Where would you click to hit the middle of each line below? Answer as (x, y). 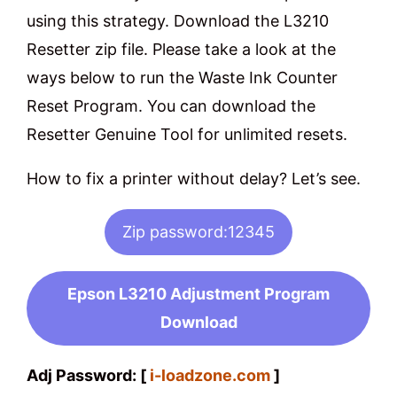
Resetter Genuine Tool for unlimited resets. (187, 134)
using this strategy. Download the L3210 (178, 21)
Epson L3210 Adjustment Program (198, 294)
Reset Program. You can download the (171, 106)
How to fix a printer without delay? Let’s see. (194, 179)
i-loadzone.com (210, 375)
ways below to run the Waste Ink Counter (182, 78)
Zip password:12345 (198, 232)
